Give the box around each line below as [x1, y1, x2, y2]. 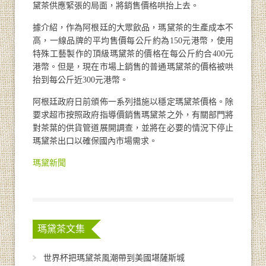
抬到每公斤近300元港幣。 [32, 75, 128, 84]
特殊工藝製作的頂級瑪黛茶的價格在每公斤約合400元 [32, 49, 234, 58]
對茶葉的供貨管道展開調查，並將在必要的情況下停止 [32, 123, 234, 132]
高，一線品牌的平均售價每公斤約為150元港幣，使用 [32, 36, 234, 45]
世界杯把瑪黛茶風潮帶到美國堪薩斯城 [43, 253, 185, 262]
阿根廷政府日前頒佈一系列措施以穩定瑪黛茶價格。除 [32, 97, 234, 106]
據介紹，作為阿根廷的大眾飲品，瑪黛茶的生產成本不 [32, 23, 234, 32]
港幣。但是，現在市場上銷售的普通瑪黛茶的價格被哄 [32, 62, 234, 71]
